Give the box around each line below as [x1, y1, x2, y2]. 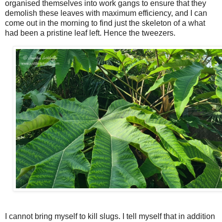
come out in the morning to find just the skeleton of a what [5, 19, 205, 28]
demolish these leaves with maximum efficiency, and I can [5, 9, 207, 18]
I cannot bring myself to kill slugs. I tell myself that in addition [5, 212, 215, 221]
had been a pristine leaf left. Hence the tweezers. [5, 29, 175, 38]
